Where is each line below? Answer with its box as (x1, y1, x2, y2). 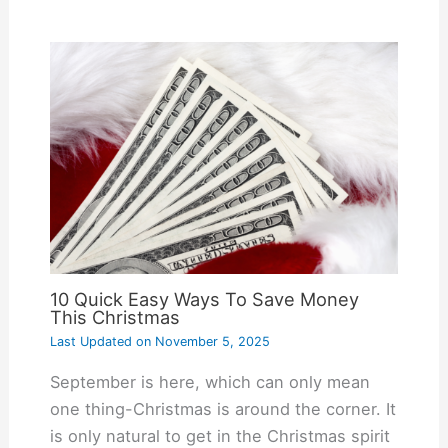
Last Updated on (49, 334, 151, 350)
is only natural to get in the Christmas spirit (49, 425, 390, 446)
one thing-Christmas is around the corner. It (49, 398, 396, 419)
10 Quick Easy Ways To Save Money (49, 288, 359, 311)
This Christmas (49, 306, 180, 329)
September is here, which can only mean (49, 371, 370, 392)
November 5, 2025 (150, 334, 270, 350)
